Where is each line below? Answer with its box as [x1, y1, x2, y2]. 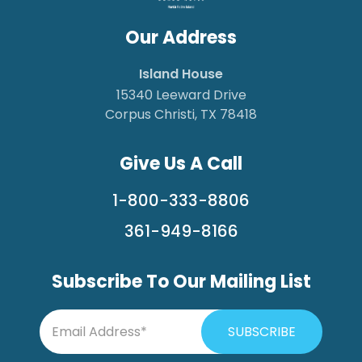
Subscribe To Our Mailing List [51, 269, 311, 294]
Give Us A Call [120, 151, 242, 176]
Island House [139, 65, 223, 83]
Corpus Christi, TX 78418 [105, 105, 257, 124]
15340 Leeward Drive [116, 86, 246, 104]
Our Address [125, 25, 237, 50]
